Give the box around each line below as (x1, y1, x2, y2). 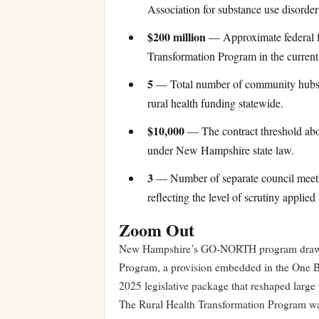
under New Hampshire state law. (147, 142, 294, 158)
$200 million (147, 28, 206, 46)
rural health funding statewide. (147, 95, 283, 111)
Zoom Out (119, 217, 194, 243)
